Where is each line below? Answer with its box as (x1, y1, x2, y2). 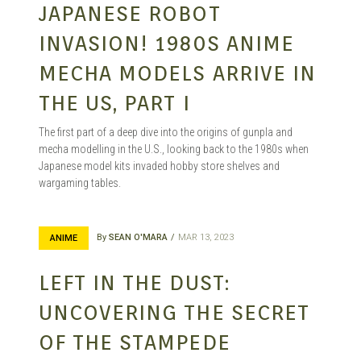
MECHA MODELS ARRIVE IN (39, 60, 316, 86)
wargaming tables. (39, 176, 121, 190)
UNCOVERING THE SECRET (39, 300, 309, 326)
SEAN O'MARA (109, 232, 168, 243)
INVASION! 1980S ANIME (39, 31, 294, 56)
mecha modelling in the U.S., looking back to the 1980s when (39, 143, 309, 156)
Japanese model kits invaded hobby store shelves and (39, 160, 280, 173)
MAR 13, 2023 (178, 232, 234, 243)
